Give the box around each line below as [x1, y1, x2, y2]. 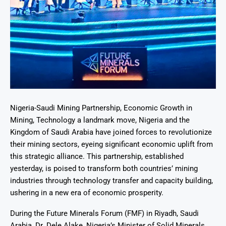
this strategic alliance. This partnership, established [10, 152, 184, 161]
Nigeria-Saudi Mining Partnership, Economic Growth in [10, 103, 192, 113]
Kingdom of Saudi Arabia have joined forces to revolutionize [10, 128, 212, 137]
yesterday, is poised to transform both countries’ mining [10, 164, 198, 174]
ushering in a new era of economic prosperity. [10, 188, 163, 198]
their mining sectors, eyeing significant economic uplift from [10, 140, 213, 149]
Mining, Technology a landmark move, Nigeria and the [10, 116, 190, 125]
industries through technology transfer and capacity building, [10, 176, 213, 186]
